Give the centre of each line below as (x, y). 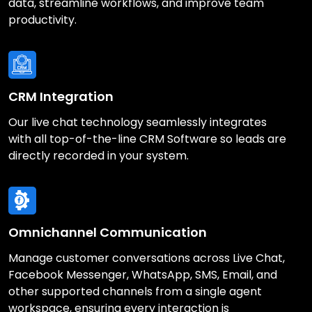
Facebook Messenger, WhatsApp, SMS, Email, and (143, 274)
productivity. (42, 19)
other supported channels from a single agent (135, 291)
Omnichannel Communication (108, 232)
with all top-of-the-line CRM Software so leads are (147, 139)
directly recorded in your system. (100, 155)
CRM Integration (61, 96)
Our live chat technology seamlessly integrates (138, 122)
